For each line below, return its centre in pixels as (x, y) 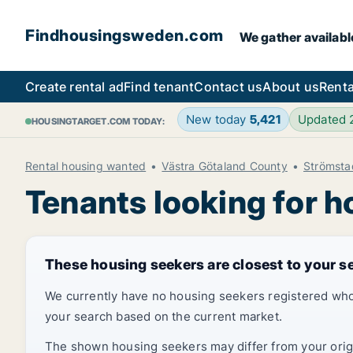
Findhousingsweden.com (124, 35)
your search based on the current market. (163, 316)
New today (217, 119)
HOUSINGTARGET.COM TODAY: (98, 121)
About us (291, 87)
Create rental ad (75, 87)
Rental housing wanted (86, 166)
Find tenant (159, 87)
